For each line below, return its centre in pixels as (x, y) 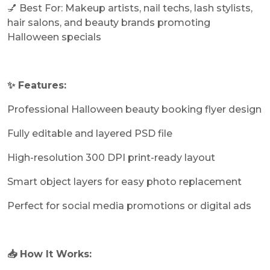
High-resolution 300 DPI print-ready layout (111, 157)
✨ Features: (37, 85)
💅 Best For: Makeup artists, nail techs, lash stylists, (130, 8)
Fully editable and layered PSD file (90, 133)
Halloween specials (54, 37)
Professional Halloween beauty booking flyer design (134, 109)
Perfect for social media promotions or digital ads (129, 206)
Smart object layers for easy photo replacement (124, 181)
